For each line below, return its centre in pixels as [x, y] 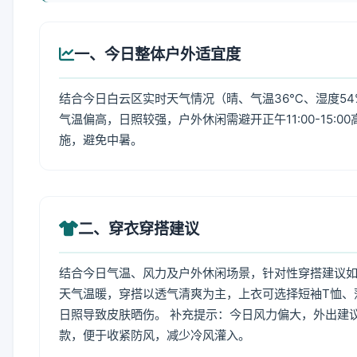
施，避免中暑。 [101, 140]
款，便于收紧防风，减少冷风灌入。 [155, 335]
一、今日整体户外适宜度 [157, 54]
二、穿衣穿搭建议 [139, 229]
